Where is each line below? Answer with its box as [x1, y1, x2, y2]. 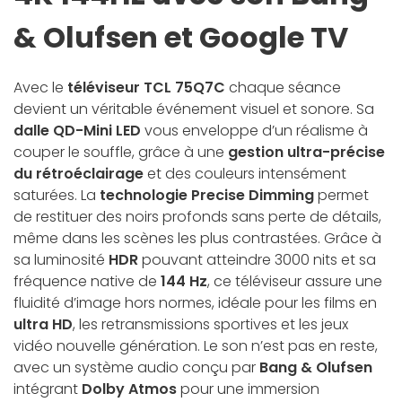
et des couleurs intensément [144, 163, 346, 185]
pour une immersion [180, 379, 319, 400]
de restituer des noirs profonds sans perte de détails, [13, 206, 381, 228]
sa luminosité [13, 249, 109, 271]
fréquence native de [13, 271, 161, 293]
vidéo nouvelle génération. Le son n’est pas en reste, [13, 336, 378, 357]
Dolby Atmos [82, 379, 180, 400]
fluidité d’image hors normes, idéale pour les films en [13, 293, 377, 314]
